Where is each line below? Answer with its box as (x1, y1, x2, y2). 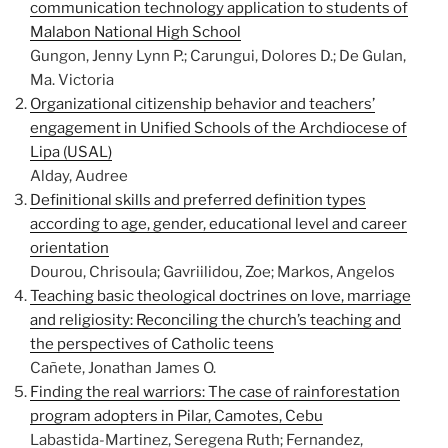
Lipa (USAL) (30, 143, 112, 161)
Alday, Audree (30, 167, 128, 185)
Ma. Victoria (30, 71, 114, 89)
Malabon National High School (30, 23, 241, 41)
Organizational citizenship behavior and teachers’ (30, 95, 375, 113)
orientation (30, 239, 109, 257)
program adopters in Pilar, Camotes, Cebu (30, 407, 323, 425)
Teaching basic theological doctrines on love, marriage (30, 287, 411, 305)
